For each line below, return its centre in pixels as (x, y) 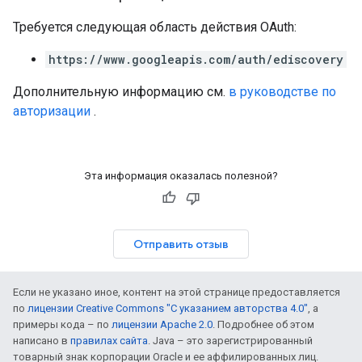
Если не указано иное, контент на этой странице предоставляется (177, 292)
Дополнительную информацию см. (121, 92)
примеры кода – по (62, 324)
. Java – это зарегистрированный (230, 341)
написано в (42, 341)
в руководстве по (282, 92)
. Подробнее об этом (263, 324)
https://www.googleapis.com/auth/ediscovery (196, 59)
